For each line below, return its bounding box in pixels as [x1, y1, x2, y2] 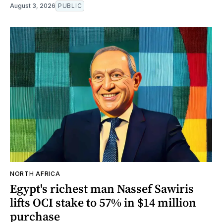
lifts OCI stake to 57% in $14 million [10, 194, 196, 211]
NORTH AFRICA [10, 170, 60, 178]
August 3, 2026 [10, 2, 55, 10]
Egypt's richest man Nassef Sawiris [10, 180, 194, 197]
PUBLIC [58, 2, 82, 10]
